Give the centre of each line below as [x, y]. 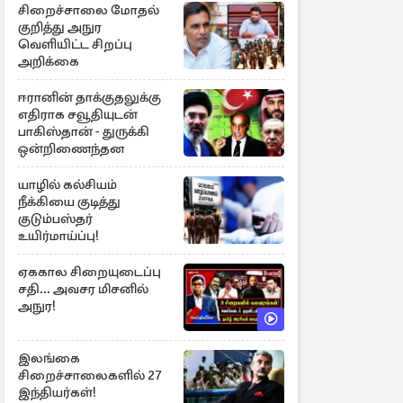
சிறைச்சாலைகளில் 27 [90, 375]
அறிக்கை [49, 61]
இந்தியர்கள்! [57, 392]
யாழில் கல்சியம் [67, 184]
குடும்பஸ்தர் [55, 219]
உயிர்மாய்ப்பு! [58, 236]
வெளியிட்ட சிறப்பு [75, 44]
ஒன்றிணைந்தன [71, 148]
